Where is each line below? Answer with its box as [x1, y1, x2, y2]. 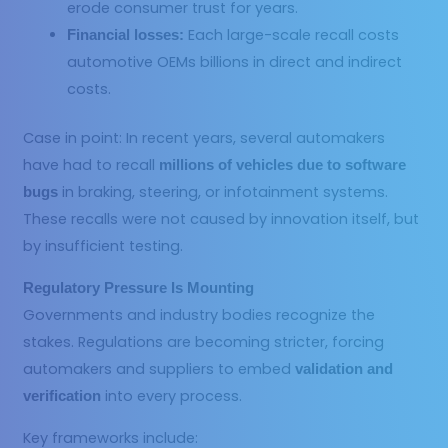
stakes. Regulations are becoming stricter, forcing [23, 331, 385, 352]
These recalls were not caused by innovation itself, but [23, 209, 420, 230]
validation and [295, 360, 394, 377]
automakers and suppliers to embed [23, 358, 296, 379]
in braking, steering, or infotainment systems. [58, 182, 389, 203]
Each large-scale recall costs [184, 25, 400, 46]
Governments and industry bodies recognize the [23, 304, 376, 325]
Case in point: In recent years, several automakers [23, 128, 386, 149]
